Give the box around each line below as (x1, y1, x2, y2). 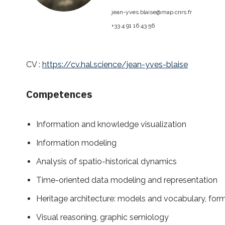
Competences (26, 87, 92, 101)
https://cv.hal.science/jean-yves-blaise (42, 60, 188, 70)
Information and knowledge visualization (36, 120, 186, 130)
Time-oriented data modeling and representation (36, 175, 217, 185)
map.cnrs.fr (161, 9, 192, 16)
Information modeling (36, 138, 117, 148)
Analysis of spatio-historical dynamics (36, 157, 177, 167)
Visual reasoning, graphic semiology (36, 212, 169, 222)
